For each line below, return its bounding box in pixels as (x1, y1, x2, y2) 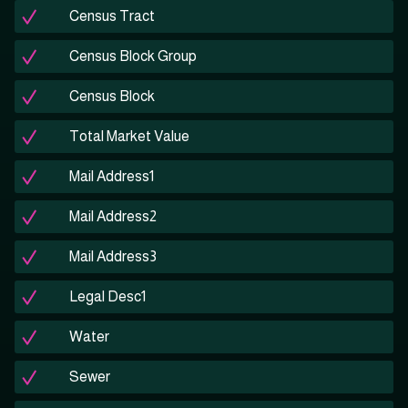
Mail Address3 (69, 249, 157, 265)
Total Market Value (69, 128, 189, 145)
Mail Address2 (69, 209, 157, 225)
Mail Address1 (69, 168, 154, 185)
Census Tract (69, 8, 155, 25)
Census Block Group (69, 48, 197, 65)
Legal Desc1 (69, 289, 146, 305)
